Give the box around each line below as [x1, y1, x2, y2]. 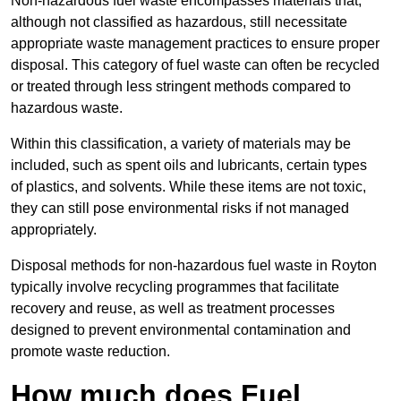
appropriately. [11, 222, 97, 238]
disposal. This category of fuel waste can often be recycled [11, 57, 380, 73]
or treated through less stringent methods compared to [11, 79, 351, 95]
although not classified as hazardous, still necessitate [11, 14, 347, 30]
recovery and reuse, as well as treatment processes [11, 301, 335, 317]
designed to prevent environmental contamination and [11, 322, 351, 338]
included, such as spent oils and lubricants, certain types [11, 158, 367, 174]
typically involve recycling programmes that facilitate [11, 279, 339, 295]
